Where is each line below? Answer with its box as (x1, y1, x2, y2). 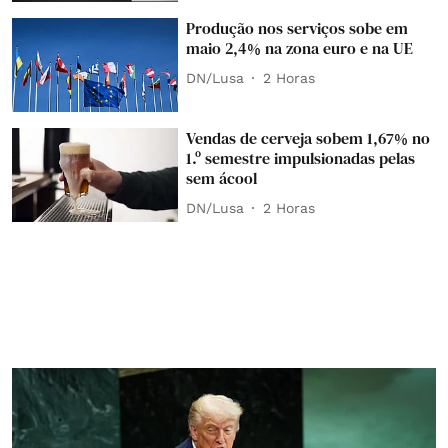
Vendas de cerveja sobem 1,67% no (186, 127, 431, 150)
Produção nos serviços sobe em (186, 17, 409, 40)
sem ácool (186, 167, 258, 190)
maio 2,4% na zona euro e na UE (186, 37, 414, 60)
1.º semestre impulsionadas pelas (186, 147, 416, 170)
